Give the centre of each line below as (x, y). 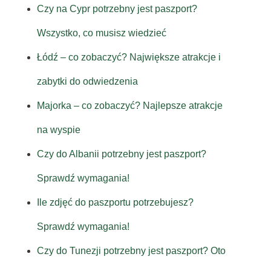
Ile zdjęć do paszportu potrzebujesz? (115, 203)
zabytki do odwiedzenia (87, 82)
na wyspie (58, 130)
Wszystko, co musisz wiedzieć (101, 33)
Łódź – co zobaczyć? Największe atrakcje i (129, 57)
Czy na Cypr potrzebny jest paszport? (117, 9)
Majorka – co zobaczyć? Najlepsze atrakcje (129, 106)
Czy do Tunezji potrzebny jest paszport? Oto (131, 251)
